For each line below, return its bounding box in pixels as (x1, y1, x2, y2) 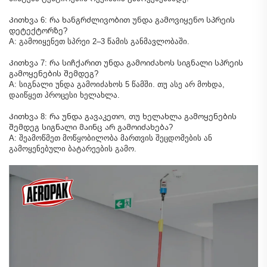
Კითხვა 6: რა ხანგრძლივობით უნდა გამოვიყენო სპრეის (9, 15, 235, 24)
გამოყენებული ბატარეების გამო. (9, 144, 136, 153)
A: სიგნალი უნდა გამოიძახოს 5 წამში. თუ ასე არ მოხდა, (9, 79, 225, 89)
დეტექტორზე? (9, 26, 67, 35)
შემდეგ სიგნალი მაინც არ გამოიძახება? (9, 122, 173, 132)
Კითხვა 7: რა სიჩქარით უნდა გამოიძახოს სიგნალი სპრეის (9, 58, 243, 67)
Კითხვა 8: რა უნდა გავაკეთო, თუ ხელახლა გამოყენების (9, 111, 237, 121)
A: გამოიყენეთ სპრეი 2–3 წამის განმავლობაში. (9, 36, 190, 46)
